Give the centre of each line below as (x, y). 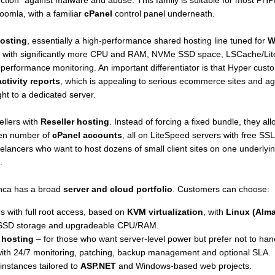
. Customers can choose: (221, 189)
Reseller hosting (75, 122)
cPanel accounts (87, 135)
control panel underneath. (163, 14)
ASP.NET (98, 266)
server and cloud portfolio (118, 189)
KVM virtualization (165, 212)
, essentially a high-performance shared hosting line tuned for (147, 41)
